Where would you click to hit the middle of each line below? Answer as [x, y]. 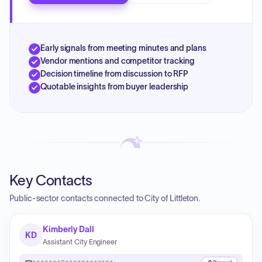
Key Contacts [51, 180]
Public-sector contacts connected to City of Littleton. [105, 198]
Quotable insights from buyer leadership [115, 87]
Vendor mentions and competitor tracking [118, 61]
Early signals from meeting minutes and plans [123, 48]
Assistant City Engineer [80, 242]
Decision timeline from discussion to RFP [115, 74]
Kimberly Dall [69, 229]
